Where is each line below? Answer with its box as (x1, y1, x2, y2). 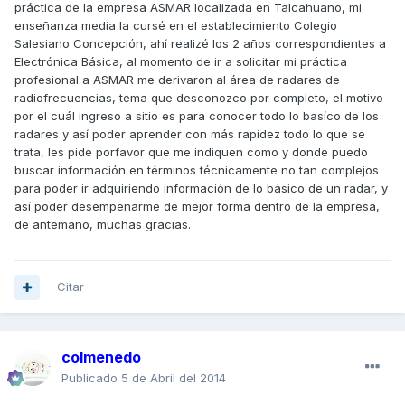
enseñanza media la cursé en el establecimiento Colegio (14, 18, 337, 33)
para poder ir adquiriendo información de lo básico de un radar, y (14, 181, 388, 196)
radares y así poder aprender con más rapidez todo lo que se (14, 127, 365, 142)
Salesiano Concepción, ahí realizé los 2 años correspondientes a (14, 36, 386, 52)
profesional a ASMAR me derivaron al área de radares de (14, 72, 340, 88)
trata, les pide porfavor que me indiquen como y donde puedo (14, 145, 368, 160)
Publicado (61, 371, 121, 386)
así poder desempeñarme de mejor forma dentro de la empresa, (14, 199, 380, 214)
